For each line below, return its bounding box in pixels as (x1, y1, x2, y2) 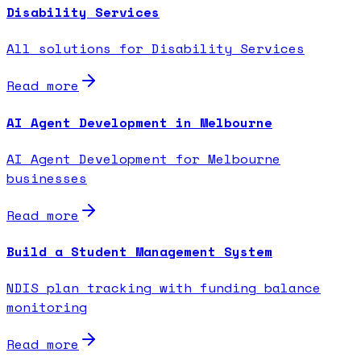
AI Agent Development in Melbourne (6, 112, 272, 132)
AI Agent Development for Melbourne (6, 148, 280, 168)
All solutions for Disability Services (6, 39, 305, 59)
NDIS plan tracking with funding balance (6, 278, 321, 298)
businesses (6, 168, 87, 188)
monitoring (6, 297, 87, 317)
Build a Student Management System (6, 242, 272, 262)
